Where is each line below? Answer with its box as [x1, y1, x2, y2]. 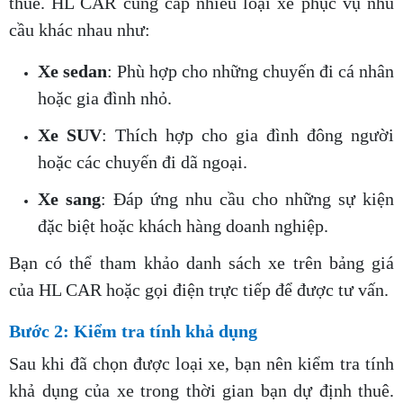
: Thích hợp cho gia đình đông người [102, 125, 394, 146]
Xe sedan [38, 61, 107, 82]
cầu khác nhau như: [9, 20, 150, 40]
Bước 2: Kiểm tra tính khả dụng [9, 321, 257, 342]
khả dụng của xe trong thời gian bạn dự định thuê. [9, 381, 394, 401]
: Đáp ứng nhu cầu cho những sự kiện [101, 189, 394, 210]
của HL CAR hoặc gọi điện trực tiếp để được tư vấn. [9, 280, 389, 300]
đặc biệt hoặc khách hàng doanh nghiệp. [38, 216, 328, 237]
